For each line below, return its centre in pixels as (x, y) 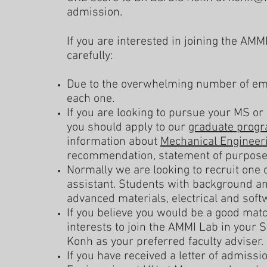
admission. (94, 13)
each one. (91, 99)
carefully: (90, 56)
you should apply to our (128, 128)
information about (114, 142)
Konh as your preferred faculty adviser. (165, 242)
